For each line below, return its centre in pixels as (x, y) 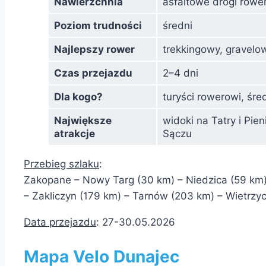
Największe (83, 120)
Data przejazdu (60, 222)
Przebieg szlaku (61, 164)
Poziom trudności (98, 25)
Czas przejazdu (93, 73)
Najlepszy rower (94, 49)
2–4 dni (180, 73)
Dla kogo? (78, 96)
